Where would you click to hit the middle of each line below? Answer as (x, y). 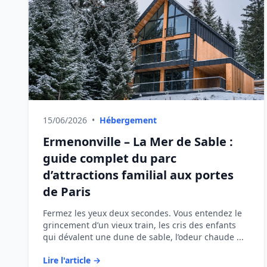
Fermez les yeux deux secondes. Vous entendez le (142, 213)
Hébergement (128, 120)
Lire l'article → (72, 260)
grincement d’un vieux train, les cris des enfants (139, 225)
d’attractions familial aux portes (138, 175)
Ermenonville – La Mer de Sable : (138, 142)
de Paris (67, 192)
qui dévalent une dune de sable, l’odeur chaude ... (143, 237)
